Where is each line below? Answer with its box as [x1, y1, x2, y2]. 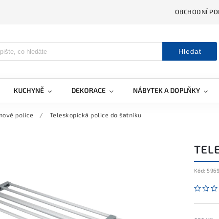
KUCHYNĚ [14, 86, 44, 94]
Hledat [178, 47, 201, 55]
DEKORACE [71, 86, 106, 94]
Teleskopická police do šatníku [49, 111, 142, 119]
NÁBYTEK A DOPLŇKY [133, 86, 200, 94]
